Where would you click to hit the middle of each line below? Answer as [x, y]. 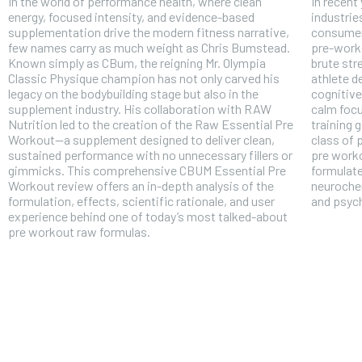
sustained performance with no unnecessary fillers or [150, 154]
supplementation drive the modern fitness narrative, [149, 32]
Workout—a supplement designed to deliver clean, [141, 139]
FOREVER [310, 270]
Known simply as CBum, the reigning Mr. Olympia [137, 62]
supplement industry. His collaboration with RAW [140, 108]
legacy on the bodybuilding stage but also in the [133, 93]
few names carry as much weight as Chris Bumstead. [149, 47]
